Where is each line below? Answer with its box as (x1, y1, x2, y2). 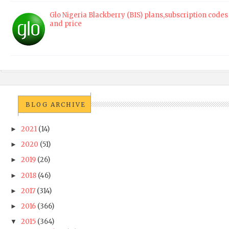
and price (50, 19, 82, 28)
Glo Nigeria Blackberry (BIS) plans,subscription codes (50, 10, 228, 19)
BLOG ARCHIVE (26, 100, 86, 108)
